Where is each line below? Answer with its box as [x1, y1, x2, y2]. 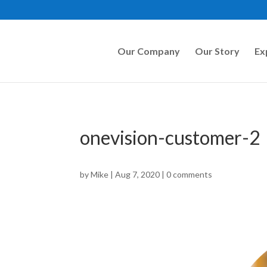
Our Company [117, 45, 180, 57]
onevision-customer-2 [80, 126, 261, 150]
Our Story [194, 45, 240, 57]
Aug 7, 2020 [115, 169, 160, 179]
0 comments [166, 169, 213, 179]
